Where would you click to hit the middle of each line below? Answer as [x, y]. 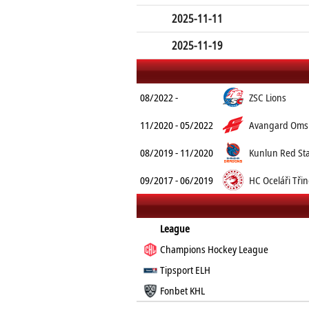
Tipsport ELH [186, 270]
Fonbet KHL [183, 290]
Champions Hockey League [215, 249]
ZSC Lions [268, 97]
